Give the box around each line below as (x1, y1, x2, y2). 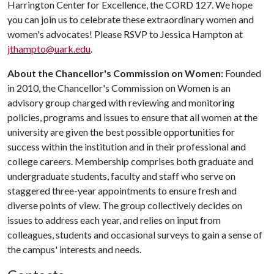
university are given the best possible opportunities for (7, 126, 235, 138)
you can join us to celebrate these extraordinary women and (7, 13, 254, 25)
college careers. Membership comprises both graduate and (7, 155, 253, 167)
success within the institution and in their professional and (7, 141, 246, 152)
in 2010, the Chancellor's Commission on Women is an (7, 82, 231, 94)
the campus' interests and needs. (7, 243, 141, 255)
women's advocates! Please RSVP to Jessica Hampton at (7, 28, 243, 40)
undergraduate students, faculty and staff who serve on (7, 170, 235, 182)
